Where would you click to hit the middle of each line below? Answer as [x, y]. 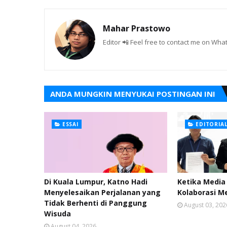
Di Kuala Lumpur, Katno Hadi [96, 182]
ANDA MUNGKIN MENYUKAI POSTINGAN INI [133, 94]
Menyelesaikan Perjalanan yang [102, 192]
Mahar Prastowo [137, 28]
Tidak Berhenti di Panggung [96, 203]
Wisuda [58, 214]
